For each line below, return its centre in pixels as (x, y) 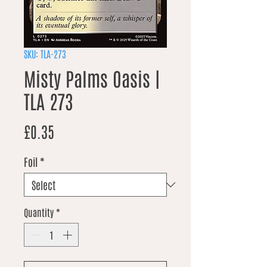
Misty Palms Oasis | (92, 78)
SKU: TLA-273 (45, 54)
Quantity (39, 212)
